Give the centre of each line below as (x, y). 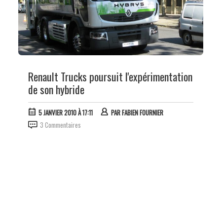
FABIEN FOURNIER (142, 112)
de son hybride (56, 89)
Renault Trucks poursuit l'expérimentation (110, 76)
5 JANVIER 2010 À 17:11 (65, 112)
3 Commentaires (60, 125)
